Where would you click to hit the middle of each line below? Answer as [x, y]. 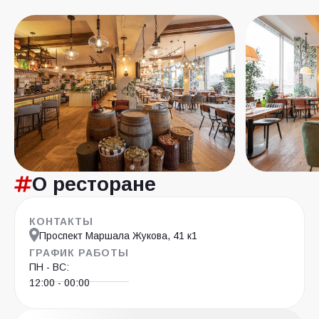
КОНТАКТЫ [61, 221]
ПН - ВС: [49, 267]
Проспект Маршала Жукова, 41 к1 [118, 236]
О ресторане [94, 184]
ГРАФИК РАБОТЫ [79, 253]
